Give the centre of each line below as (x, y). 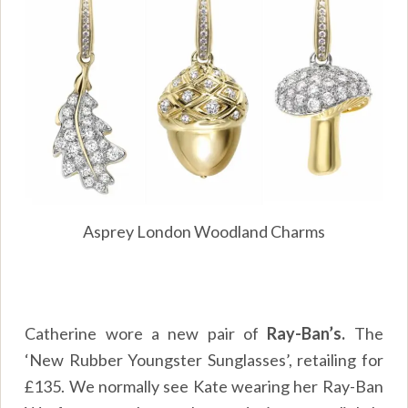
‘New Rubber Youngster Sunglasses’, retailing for (204, 359)
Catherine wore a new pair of (146, 333)
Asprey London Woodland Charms (204, 231)
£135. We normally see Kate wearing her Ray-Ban (204, 386)
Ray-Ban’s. (311, 333)
